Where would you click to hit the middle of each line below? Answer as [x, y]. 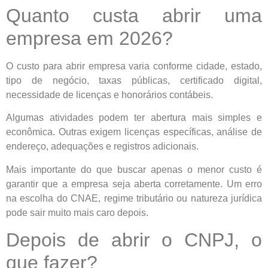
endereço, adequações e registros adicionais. [102, 147]
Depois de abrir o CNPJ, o [134, 240]
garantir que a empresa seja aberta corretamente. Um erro [134, 184]
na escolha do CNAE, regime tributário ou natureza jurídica [134, 198]
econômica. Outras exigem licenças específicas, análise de [134, 132]
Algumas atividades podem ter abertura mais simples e [134, 118]
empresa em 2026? [89, 39]
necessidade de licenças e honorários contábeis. [109, 95]
